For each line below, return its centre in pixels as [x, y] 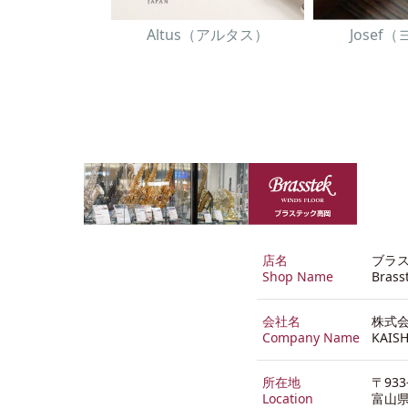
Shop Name [298, 277]
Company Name [311, 338]
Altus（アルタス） [208, 34]
